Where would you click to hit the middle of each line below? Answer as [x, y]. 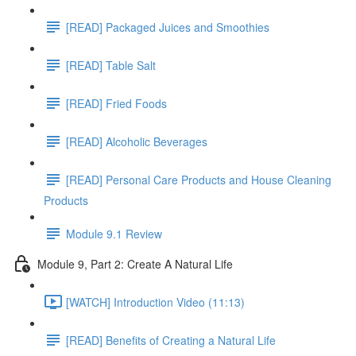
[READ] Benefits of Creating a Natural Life [171, 340]
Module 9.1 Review [114, 233]
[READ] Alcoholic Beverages [137, 141]
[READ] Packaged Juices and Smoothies [168, 27]
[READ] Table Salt [111, 65]
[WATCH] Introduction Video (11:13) [155, 302]
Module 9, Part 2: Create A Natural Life [135, 263]
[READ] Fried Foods [116, 103]
